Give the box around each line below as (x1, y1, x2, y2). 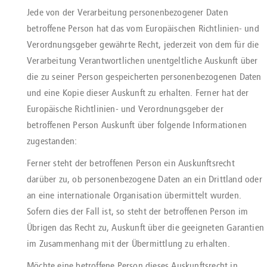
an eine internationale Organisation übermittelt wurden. (27, 190, 242, 201)
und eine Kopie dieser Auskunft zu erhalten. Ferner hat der (27, 87, 249, 98)
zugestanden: (27, 135, 77, 147)
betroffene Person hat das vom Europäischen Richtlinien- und (27, 23, 259, 34)
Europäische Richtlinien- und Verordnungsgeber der (27, 103, 223, 114)
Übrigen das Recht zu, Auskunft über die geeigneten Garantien (27, 222, 265, 233)
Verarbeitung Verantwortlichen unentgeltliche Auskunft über (27, 55, 258, 66)
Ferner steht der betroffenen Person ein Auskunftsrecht (27, 157, 235, 169)
